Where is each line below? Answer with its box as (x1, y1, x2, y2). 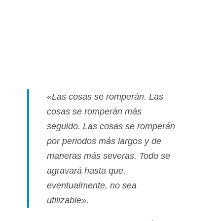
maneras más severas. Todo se (47, 150, 170, 161)
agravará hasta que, (47, 165, 126, 176)
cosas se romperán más (47, 106, 142, 116)
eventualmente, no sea (47, 180, 137, 190)
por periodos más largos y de (47, 136, 161, 146)
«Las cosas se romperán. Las (47, 91, 163, 102)
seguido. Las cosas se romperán (47, 121, 175, 131)
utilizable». (47, 195, 89, 205)
